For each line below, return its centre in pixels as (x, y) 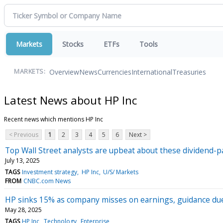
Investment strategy (50, 172)
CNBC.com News (47, 181)
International (152, 72)
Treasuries (189, 72)
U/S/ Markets (120, 172)
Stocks (73, 44)
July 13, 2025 (22, 160)
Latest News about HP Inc (70, 100)
